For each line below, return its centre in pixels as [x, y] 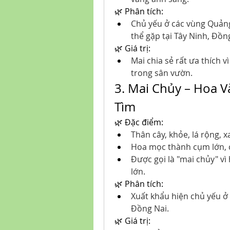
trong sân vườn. [162, 73]
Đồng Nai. [150, 208]
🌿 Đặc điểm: [139, 122]
